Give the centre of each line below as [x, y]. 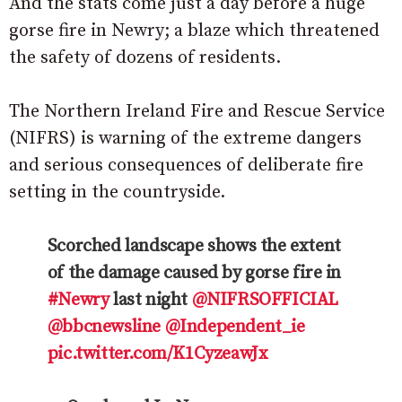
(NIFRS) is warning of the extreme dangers [185, 138]
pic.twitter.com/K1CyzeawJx [157, 354]
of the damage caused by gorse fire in [194, 273]
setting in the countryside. [117, 192]
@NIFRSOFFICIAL [265, 300]
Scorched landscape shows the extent [194, 246]
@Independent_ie [235, 327]
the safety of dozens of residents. [145, 57]
